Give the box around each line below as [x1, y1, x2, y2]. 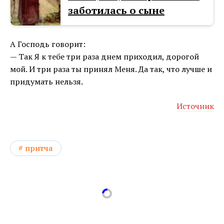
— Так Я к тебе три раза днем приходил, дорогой [10, 51, 199, 62]
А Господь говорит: [10, 38, 85, 50]
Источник [176, 100, 214, 112]
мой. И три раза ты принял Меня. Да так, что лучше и [10, 63, 212, 75]
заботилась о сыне [68, 3, 164, 17]
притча [25, 142, 53, 154]
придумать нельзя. [10, 76, 83, 87]
